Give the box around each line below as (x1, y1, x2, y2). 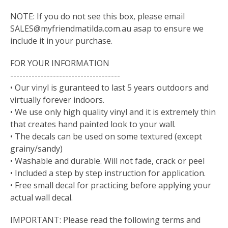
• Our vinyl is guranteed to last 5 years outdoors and (10, 82, 209, 94)
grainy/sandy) (10, 143, 63, 155)
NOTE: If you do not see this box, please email (10, 11, 185, 22)
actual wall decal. (10, 192, 73, 204)
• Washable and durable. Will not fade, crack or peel (10, 155, 205, 167)
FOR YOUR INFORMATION (10, 58, 109, 69)
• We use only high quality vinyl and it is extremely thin (10, 106, 216, 118)
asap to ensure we (131, 23, 204, 35)
